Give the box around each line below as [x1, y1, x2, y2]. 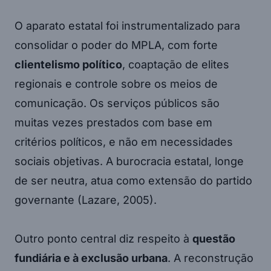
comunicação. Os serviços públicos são [15, 97, 220, 110]
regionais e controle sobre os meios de [15, 77, 218, 91]
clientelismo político [15, 58, 122, 71]
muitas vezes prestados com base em [15, 116, 212, 129]
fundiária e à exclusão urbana [15, 252, 168, 265]
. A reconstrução [168, 252, 253, 265]
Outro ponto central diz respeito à [15, 232, 192, 246]
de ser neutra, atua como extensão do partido [15, 174, 252, 188]
